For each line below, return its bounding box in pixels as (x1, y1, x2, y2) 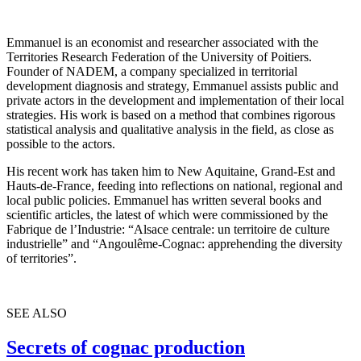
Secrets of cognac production (6, 337, 245, 359)
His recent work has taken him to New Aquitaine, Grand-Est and (6, 164, 335, 179)
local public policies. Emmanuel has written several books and (6, 193, 322, 208)
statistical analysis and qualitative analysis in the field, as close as (6, 122, 334, 137)
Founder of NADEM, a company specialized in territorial (6, 64, 297, 79)
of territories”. (6, 251, 77, 266)
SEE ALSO (6, 306, 67, 321)
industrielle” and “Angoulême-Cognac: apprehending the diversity (6, 237, 342, 251)
